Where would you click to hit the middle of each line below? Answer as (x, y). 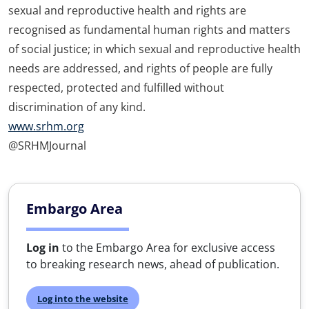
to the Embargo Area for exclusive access (167, 248)
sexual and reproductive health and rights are (127, 10)
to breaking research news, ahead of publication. (153, 264)
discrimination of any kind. (77, 107)
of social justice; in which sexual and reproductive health (154, 49)
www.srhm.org (46, 126)
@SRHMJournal (47, 146)
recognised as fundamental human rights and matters (149, 30)
